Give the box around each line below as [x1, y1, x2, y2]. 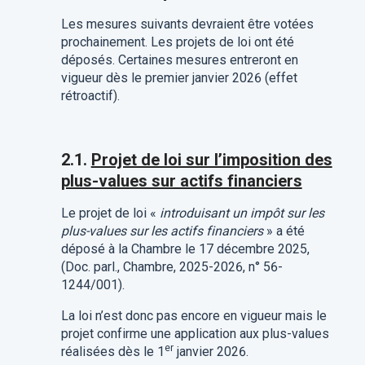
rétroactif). [60, 88, 120, 104]
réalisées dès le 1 [60, 344, 165, 360]
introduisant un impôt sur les [159, 205, 324, 222]
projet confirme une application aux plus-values [60, 326, 329, 342]
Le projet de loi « [60, 205, 160, 222]
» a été [266, 223, 305, 240]
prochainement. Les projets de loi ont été [60, 34, 294, 51]
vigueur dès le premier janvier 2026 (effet [60, 70, 297, 86]
